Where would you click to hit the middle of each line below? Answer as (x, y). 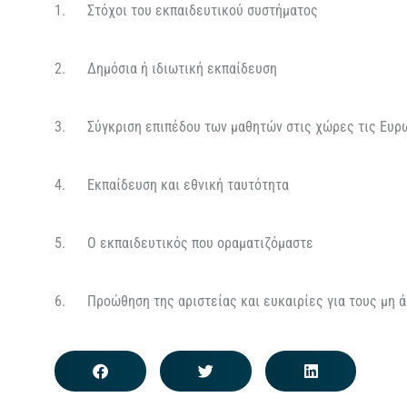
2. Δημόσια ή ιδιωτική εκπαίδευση (166, 68)
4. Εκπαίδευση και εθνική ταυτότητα (172, 184)
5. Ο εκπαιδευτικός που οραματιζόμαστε (184, 243)
